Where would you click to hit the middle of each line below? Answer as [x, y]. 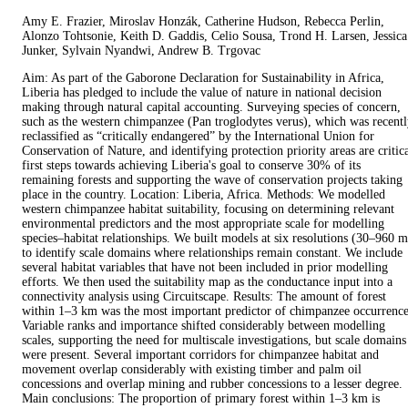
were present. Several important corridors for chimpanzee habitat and [200, 355]
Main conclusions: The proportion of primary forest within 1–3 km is [201, 399]
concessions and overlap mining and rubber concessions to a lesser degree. [212, 384]
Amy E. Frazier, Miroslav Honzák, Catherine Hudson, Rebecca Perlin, [203, 22]
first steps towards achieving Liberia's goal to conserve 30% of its [191, 166]
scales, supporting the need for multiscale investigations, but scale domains [214, 341]
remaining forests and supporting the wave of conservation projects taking [212, 180]
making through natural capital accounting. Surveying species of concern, [211, 107]
